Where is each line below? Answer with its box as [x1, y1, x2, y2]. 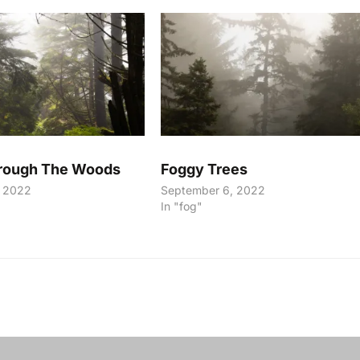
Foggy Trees [160, 160, 247, 178]
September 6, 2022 [160, 182, 265, 197]
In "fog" [160, 198, 202, 213]
